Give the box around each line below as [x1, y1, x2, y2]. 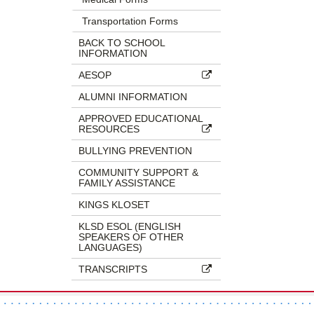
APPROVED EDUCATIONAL [78, 112, 203, 124]
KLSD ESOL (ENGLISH [78, 220, 181, 232]
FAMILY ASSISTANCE [78, 177, 175, 189]
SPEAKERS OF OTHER [78, 231, 184, 243]
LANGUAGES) [78, 241, 142, 253]
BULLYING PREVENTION [78, 144, 192, 156]
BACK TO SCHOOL [78, 36, 165, 48]
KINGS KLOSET [78, 198, 150, 210]
